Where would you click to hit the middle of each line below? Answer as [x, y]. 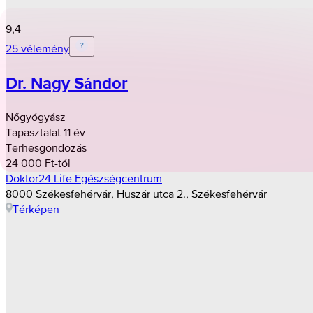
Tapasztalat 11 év [45, 132]
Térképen [36, 209]
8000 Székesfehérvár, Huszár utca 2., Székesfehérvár [136, 193]
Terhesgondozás [46, 147]
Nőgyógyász [36, 116]
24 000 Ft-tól [38, 162]
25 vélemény [37, 48]
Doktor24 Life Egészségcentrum [84, 178]
